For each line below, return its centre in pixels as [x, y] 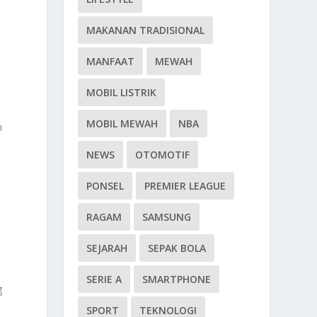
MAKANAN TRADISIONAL [146, 30]
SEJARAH [107, 248]
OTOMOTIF [163, 154]
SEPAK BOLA [177, 248]
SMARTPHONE [177, 279]
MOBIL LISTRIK [122, 92]
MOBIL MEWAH [122, 123]
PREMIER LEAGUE [185, 185]
